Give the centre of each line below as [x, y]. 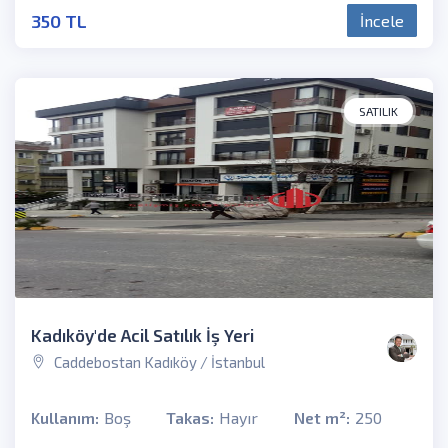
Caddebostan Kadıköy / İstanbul [158, 362]
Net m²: [321, 417]
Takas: [190, 417]
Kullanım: [65, 417]
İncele [382, 20]
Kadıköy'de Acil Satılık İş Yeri [142, 335]
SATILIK [378, 111]
